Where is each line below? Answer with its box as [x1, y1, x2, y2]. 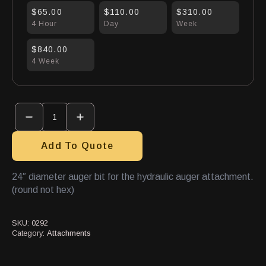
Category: [12, 229, 47, 237]
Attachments [47, 229, 91, 237]
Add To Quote [41, 141, 114, 151]
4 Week [31, 57, 59, 65]
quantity [11, 130, 47, 140]
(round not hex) [12, 185, 74, 195]
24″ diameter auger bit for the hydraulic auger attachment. [12, 172, 254, 182]
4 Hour [31, 20, 57, 28]
